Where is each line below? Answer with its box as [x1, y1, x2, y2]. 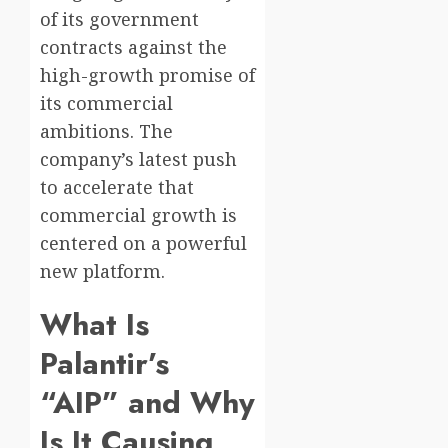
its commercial [40, 91, 173, 116]
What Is [40, 303, 149, 347]
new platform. [40, 259, 165, 284]
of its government [40, 7, 199, 32]
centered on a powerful [40, 231, 247, 256]
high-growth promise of [40, 63, 255, 88]
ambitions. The [40, 119, 173, 144]
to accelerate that [40, 175, 194, 200]
